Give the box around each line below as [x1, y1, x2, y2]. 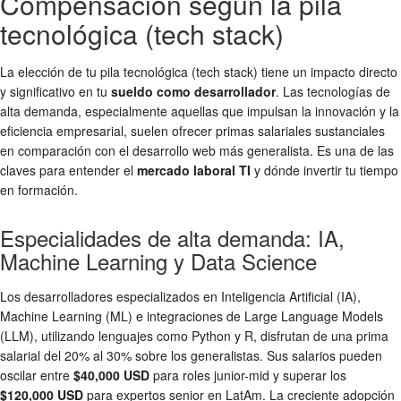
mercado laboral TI [137, 161, 251, 180]
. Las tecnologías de [276, 82, 390, 101]
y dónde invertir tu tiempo [251, 161, 398, 180]
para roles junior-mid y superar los [149, 366, 346, 385]
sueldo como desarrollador [111, 82, 276, 101]
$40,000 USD [73, 366, 149, 385]
